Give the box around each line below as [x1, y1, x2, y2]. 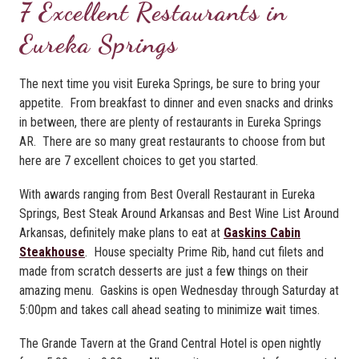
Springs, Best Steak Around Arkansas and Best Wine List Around [19, 205, 339, 221]
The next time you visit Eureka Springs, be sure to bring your [19, 75, 321, 91]
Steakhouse [19, 244, 85, 260]
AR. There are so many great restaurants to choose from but [19, 133, 325, 149]
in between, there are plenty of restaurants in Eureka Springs [19, 114, 321, 130]
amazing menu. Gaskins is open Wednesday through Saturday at [19, 282, 339, 298]
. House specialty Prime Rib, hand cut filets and [85, 244, 324, 260]
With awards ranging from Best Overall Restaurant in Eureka [19, 186, 315, 202]
